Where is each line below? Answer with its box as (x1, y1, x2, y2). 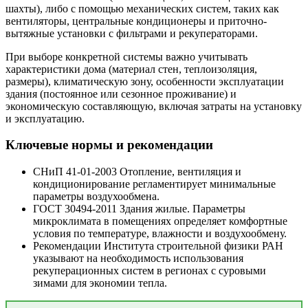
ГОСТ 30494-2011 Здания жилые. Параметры (33, 203, 245, 215)
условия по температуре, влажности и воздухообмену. (33, 228, 287, 240)
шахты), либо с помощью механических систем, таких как (5, 2, 279, 14)
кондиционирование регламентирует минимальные (33, 178, 276, 190)
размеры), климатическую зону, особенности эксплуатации (5, 75, 284, 87)
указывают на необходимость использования (33, 252, 243, 265)
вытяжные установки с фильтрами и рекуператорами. (5, 27, 258, 39)
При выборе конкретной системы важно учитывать (5, 50, 247, 63)
